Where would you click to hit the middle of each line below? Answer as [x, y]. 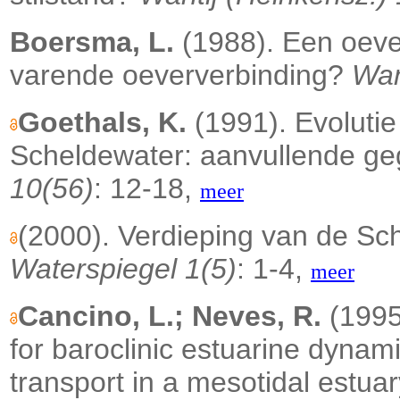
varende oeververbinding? [181, 75]
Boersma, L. [92, 42]
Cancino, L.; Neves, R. [170, 317]
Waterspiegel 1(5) [123, 269]
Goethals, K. [102, 123]
